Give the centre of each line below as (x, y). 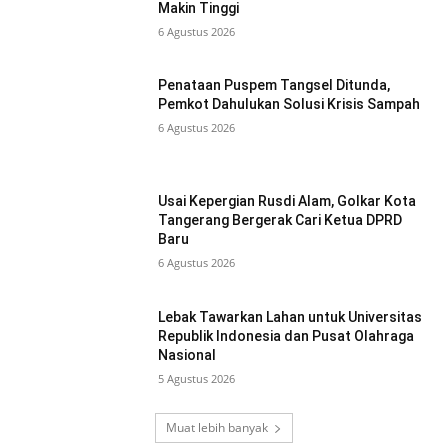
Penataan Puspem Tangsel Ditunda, (274, 85)
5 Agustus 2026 (197, 378)
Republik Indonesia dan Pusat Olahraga (286, 335)
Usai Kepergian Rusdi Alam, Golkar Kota (287, 200)
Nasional (187, 354)
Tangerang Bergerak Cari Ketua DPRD (280, 219)
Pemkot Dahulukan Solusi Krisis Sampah (289, 104)
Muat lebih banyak (217, 428)
